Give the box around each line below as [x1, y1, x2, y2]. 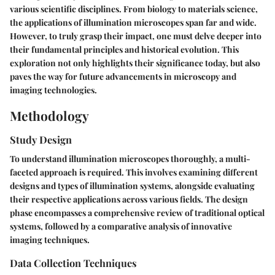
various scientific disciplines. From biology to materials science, [10, 2, 258, 15]
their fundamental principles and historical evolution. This [10, 43, 239, 55]
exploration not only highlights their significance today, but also [10, 56, 260, 69]
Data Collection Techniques [10, 256, 137, 270]
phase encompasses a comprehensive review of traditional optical [10, 207, 265, 219]
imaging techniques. [10, 234, 90, 246]
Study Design [10, 133, 72, 146]
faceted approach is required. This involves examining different [10, 166, 258, 179]
